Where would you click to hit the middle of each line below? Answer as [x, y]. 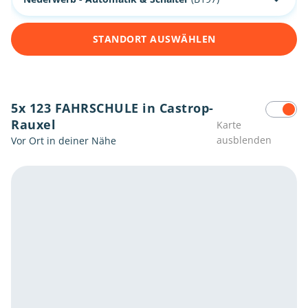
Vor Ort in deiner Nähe [64, 141]
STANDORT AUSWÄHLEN [154, 39]
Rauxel [33, 124]
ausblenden [244, 140]
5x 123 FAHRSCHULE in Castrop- [112, 108]
